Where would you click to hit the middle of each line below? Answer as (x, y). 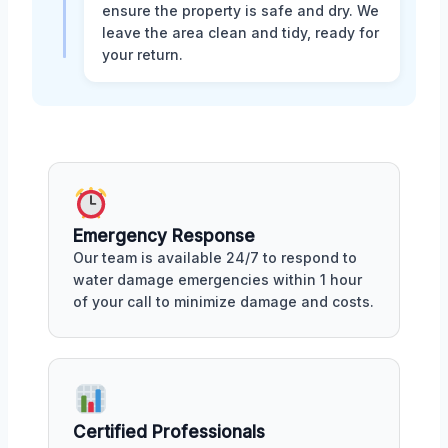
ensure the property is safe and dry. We (240, 11)
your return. (142, 55)
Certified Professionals (169, 431)
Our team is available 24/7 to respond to (215, 257)
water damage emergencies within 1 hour (217, 279)
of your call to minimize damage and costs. (223, 301)
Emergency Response (164, 235)
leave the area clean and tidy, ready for (240, 33)
